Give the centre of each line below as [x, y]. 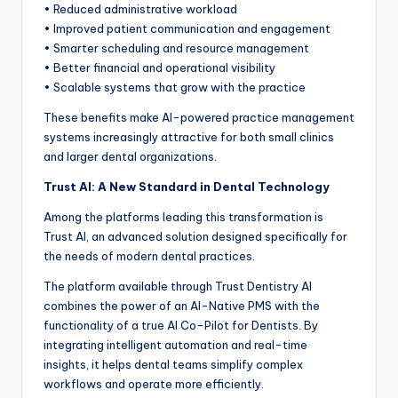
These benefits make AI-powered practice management [199, 118]
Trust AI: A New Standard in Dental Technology [187, 187]
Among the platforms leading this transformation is [183, 217]
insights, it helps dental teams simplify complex [173, 365]
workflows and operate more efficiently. [154, 384]
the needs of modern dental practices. [149, 256]
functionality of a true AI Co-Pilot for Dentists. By [181, 326]
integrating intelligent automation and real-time [175, 345]
